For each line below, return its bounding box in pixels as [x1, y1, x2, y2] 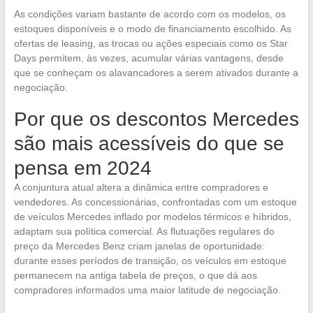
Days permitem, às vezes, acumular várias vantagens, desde [13, 52, 284, 64]
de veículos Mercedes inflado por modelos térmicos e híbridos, [13, 210, 291, 222]
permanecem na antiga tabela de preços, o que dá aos [13, 269, 257, 281]
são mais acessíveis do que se [13, 132, 284, 154]
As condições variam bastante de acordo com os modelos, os [13, 8, 286, 20]
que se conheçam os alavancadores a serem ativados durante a [13, 66, 298, 78]
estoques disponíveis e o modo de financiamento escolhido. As [13, 22, 291, 34]
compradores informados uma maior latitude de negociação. [13, 284, 281, 296]
